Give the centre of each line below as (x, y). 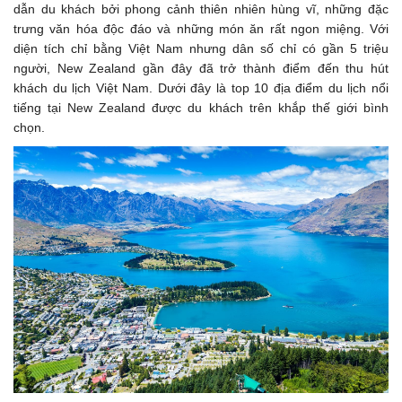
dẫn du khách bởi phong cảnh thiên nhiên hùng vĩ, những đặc (201, 9)
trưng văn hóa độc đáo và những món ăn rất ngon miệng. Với (201, 29)
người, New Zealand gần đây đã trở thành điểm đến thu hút (201, 69)
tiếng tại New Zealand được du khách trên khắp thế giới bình (201, 108)
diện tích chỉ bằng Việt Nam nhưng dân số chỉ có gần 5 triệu (201, 49)
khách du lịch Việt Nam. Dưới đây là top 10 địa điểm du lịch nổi (201, 88)
